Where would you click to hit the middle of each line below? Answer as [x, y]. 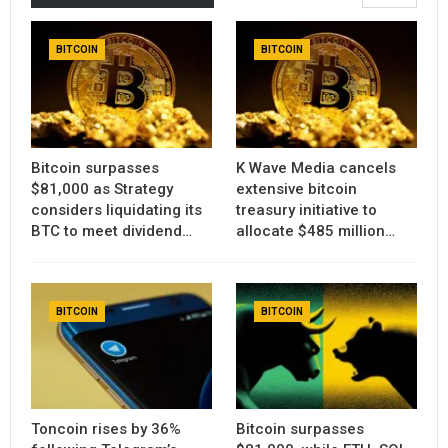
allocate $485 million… [315, 230]
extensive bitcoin [296, 188]
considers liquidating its [116, 209]
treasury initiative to [306, 209]
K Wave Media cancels [316, 167]
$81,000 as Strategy [102, 188]
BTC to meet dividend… [111, 230]
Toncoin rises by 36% [106, 429]
